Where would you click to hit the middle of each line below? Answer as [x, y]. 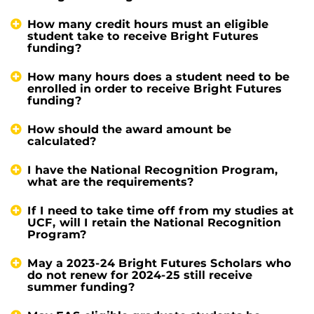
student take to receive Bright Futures [143, 36]
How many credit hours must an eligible [148, 24]
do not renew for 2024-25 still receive [140, 275]
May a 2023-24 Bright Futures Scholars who [159, 263]
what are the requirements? [111, 182]
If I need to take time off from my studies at [161, 210]
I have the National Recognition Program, [153, 170]
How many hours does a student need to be [158, 76]
